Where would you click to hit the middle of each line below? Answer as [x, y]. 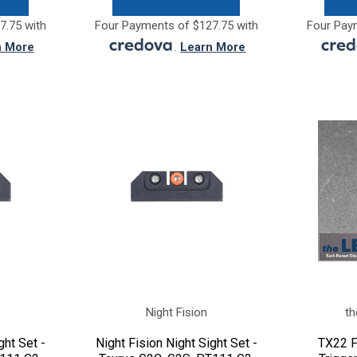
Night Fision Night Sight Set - [176, 343]
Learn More [213, 47]
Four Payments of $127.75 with [176, 25]
